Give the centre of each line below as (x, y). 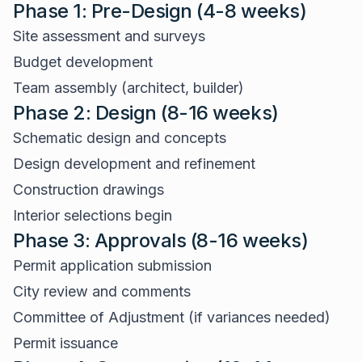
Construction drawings (88, 189)
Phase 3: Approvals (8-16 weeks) (161, 240)
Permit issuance (65, 343)
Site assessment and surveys (109, 36)
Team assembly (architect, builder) (128, 88)
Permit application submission (112, 265)
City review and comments (102, 291)
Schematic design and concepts (120, 138)
